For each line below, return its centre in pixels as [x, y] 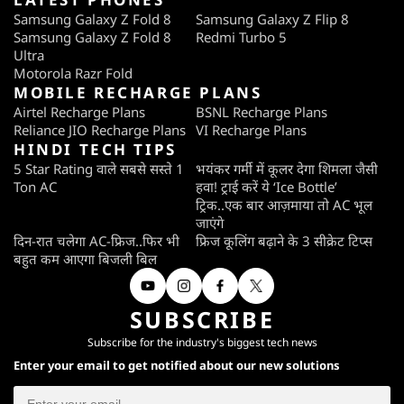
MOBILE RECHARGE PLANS [138, 93]
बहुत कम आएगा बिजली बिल [85, 259]
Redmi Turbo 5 [241, 37]
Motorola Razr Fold [73, 73]
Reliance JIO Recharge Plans [100, 130]
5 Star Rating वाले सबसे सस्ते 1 [99, 169]
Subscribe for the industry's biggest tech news [202, 343]
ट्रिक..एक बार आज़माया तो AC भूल [284, 205]
